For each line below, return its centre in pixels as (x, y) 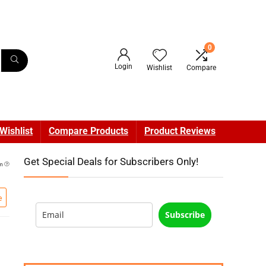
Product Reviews (180, 131)
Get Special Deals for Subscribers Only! (111, 161)
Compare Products (88, 131)
